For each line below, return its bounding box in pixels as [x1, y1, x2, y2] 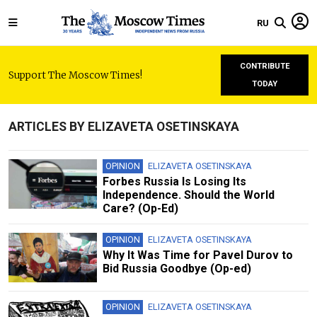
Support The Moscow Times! [8, 69, 142, 81]
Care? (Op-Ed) [102, 202, 178, 215]
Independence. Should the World [102, 188, 275, 202]
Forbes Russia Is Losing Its [102, 175, 246, 188]
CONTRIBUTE [239, 62, 290, 71]
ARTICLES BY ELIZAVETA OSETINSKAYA [8, 120, 239, 134]
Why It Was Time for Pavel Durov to [102, 248, 293, 262]
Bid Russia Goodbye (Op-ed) [102, 262, 251, 275]
